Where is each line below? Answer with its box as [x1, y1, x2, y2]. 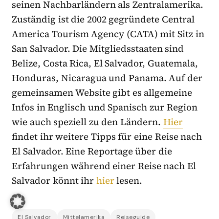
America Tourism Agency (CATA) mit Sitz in [12, 27, 204, 40]
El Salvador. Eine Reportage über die [12, 144, 173, 157]
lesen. [114, 174, 143, 187]
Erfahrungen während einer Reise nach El [12, 159, 197, 172]
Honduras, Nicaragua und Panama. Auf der [12, 71, 203, 84]
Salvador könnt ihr [12, 174, 96, 187]
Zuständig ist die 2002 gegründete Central [12, 12, 195, 25]
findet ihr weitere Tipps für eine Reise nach [12, 130, 202, 143]
